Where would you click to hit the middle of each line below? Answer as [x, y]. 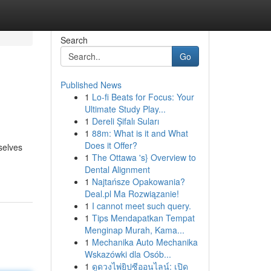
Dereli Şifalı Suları [125, 121]
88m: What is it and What [140, 133]
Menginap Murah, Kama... [134, 230]
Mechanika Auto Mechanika [145, 242]
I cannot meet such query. [141, 206]
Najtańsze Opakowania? [138, 181]
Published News [91, 85]
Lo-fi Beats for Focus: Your [143, 97]
